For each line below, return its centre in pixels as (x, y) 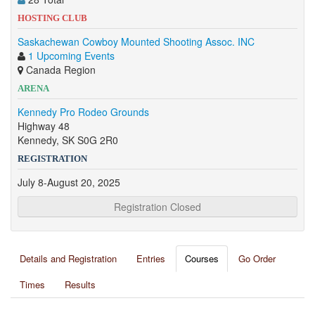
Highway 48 (44, 126)
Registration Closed (157, 207)
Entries (151, 258)
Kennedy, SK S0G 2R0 (68, 140)
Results (80, 284)
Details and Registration (68, 258)
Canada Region (59, 70)
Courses (202, 258)
